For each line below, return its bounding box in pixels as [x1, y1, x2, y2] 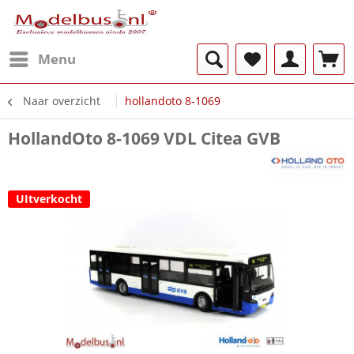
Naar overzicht [23, 93, 100, 108]
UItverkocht [16, 191, 82, 206]
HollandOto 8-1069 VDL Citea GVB [8, 127, 281, 149]
